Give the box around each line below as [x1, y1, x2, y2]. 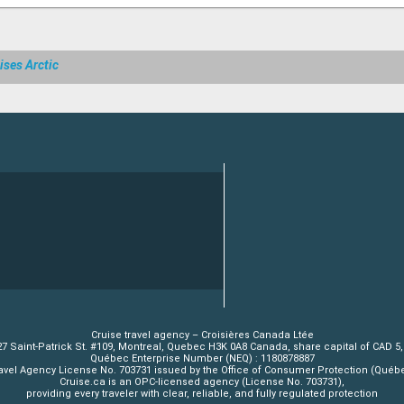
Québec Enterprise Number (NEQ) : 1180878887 [89, 352, 315, 364]
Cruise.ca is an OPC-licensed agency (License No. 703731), [60, 375, 344, 388]
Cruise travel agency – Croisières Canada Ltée [90, 328, 314, 341]
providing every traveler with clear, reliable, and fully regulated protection [26, 387, 378, 399]
